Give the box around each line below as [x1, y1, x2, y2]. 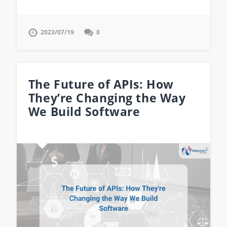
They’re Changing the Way [28, 90, 186, 106]
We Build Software [28, 103, 140, 120]
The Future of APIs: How [28, 76, 174, 92]
